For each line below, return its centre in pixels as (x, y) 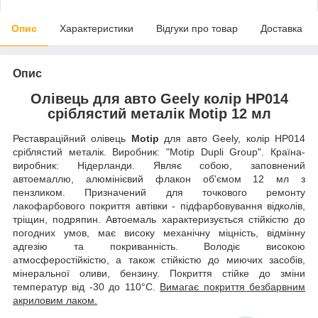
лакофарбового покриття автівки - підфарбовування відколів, (159, 206)
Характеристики (97, 28)
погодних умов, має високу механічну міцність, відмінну (159, 233)
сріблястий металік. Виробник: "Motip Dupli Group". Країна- (159, 152)
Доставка (281, 28)
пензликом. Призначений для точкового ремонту (159, 193)
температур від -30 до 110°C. (87, 287)
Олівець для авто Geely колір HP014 (159, 98)
